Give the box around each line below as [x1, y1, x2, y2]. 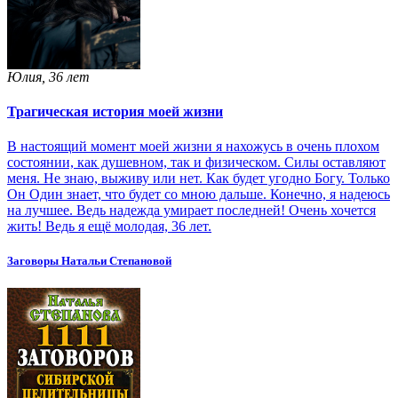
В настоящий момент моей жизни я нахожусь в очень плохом [7, 139, 379, 155]
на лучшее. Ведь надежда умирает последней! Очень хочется [7, 203, 376, 219]
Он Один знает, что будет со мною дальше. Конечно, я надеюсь [7, 187, 390, 203]
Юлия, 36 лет [7, 68, 90, 84]
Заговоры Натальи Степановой [7, 254, 171, 268]
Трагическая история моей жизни [7, 103, 223, 119]
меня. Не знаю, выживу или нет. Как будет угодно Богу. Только [7, 171, 390, 187]
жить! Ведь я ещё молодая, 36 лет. [7, 219, 211, 235]
